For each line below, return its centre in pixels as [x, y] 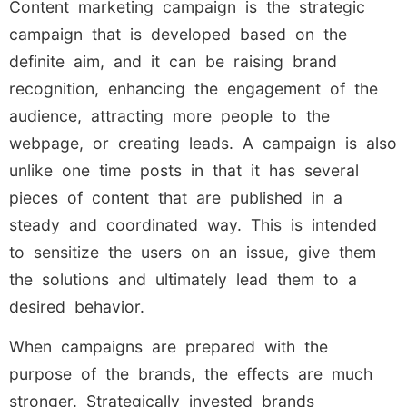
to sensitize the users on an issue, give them [193, 252]
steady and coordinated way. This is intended [193, 224]
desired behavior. [77, 306]
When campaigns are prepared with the [169, 347]
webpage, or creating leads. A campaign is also [203, 143]
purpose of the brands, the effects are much [191, 374]
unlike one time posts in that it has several [184, 170]
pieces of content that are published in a [176, 197]
